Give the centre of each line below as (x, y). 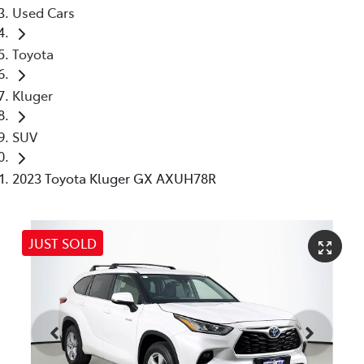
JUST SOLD (63, 243)
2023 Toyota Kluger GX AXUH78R (114, 178)
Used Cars (43, 12)
